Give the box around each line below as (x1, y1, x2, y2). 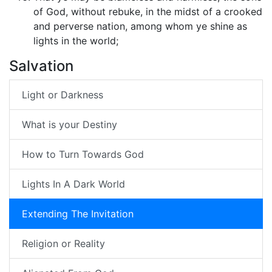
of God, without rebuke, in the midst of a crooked (33, 5, 262, 18)
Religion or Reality (22, 237, 105, 250)
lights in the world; (33, 35, 118, 47)
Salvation (9, 57, 73, 75)
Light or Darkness (22, 89, 103, 101)
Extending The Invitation (22, 208, 134, 220)
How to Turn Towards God (22, 148, 144, 161)
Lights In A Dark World (22, 178, 125, 191)
